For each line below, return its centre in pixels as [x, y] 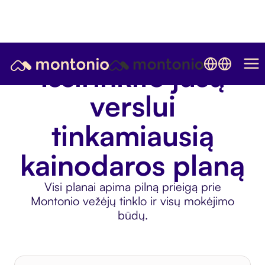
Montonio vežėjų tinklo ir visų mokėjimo [132, 201]
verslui [132, 106]
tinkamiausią [132, 135]
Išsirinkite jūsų [132, 76]
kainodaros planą [132, 165]
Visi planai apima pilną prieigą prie [132, 187]
